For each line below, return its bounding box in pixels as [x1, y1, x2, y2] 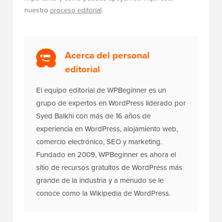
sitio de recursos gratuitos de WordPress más [36, 162, 182, 173]
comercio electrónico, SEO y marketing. [36, 136, 162, 148]
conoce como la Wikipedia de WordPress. [36, 188, 170, 199]
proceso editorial [50, 5, 102, 16]
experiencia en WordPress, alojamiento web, [36, 123, 178, 135]
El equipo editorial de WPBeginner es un [36, 85, 166, 96]
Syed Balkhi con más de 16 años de [36, 111, 151, 122]
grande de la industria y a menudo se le [36, 175, 164, 186]
